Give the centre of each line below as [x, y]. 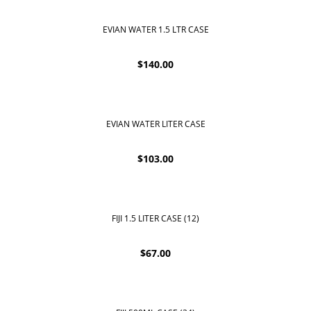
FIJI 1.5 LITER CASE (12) [155, 219]
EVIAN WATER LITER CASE [155, 124]
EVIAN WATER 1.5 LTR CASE [155, 29]
